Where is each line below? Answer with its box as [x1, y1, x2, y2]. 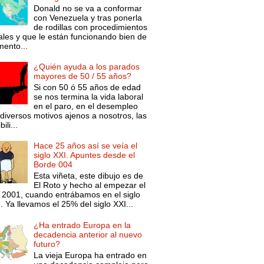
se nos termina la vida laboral [34, 91, 144, 101]
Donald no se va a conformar [34, 3, 143, 13]
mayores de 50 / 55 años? [34, 71, 132, 81]
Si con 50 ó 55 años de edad [34, 82, 141, 92]
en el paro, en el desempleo [34, 101, 138, 111]
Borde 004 [34, 160, 73, 170]
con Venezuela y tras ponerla [34, 12, 143, 22]
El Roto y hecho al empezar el [34, 180, 146, 190]
